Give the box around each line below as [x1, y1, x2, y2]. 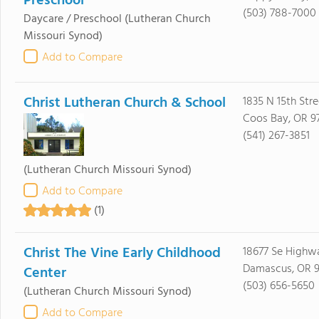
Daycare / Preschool [23, 10, 122, 28]
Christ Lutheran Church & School [23, 92, 226, 115]
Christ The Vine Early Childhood [23, 242, 221, 265]
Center [23, 262, 66, 285]
